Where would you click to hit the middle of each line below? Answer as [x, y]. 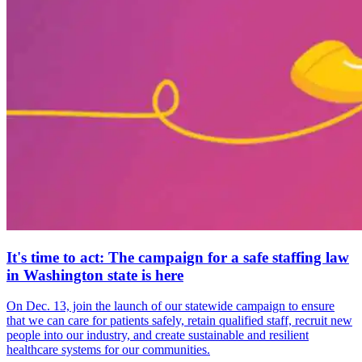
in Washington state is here [95, 275]
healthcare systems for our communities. [108, 350]
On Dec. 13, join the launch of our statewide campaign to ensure [170, 306]
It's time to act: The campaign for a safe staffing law [178, 257]
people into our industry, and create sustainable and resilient [158, 335]
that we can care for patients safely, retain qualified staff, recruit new [179, 321]
